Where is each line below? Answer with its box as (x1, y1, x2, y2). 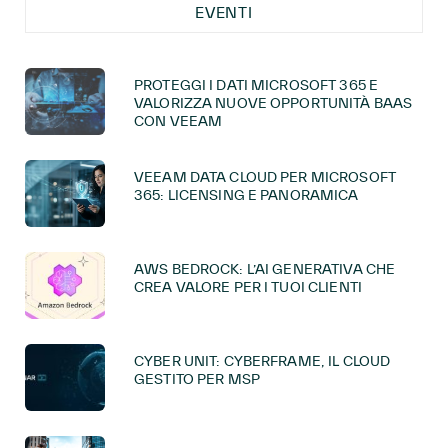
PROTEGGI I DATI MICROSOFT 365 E (134, 77, 379, 93)
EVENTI (195, 4, 253, 21)
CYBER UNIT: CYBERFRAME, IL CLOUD (134, 353, 391, 369)
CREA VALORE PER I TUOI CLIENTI (134, 279, 362, 295)
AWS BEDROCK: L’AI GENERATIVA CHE (134, 261, 396, 277)
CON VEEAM (134, 113, 223, 129)
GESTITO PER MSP (134, 371, 260, 387)
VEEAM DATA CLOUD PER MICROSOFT (134, 169, 396, 185)
